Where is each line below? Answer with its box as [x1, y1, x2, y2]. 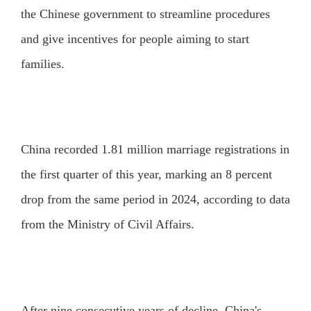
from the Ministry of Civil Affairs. [20, 217, 194, 232]
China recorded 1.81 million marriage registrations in [20, 142, 289, 157]
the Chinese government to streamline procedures [20, 6, 270, 21]
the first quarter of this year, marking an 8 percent [20, 167, 272, 182]
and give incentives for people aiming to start [20, 31, 249, 46]
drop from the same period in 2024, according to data [20, 192, 290, 207]
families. [20, 56, 65, 71]
